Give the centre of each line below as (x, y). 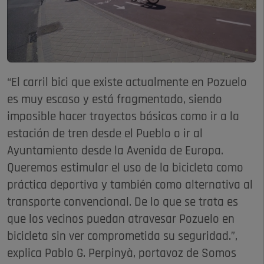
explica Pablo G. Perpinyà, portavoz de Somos (122, 253)
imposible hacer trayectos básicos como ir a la (123, 117)
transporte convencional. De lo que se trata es (123, 202)
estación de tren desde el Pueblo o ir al (105, 134)
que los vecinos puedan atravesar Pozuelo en (121, 219)
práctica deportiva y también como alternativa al (130, 185)
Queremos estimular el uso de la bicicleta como (125, 168)
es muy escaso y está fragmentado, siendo (115, 100)
